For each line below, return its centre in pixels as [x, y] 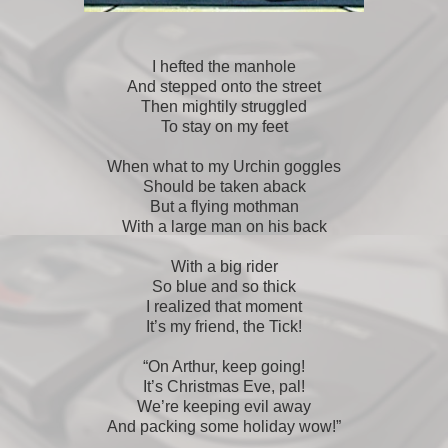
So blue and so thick [224, 286]
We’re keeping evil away [224, 406]
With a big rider [224, 266]
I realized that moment [224, 306]
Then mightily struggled [224, 106]
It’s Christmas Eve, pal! [224, 386]
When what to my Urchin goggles [224, 166]
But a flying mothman [224, 206]
